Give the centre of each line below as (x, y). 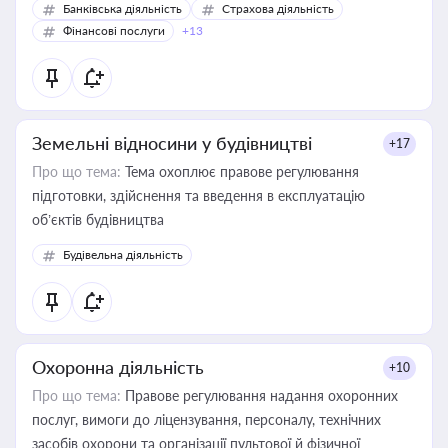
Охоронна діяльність (118, 367)
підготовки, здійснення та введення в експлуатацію (198, 195)
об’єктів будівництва (98, 219)
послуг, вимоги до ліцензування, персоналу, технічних (206, 419)
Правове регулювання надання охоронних (259, 395)
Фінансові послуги (114, 30)
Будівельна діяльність (123, 254)
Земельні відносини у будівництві (172, 143)
